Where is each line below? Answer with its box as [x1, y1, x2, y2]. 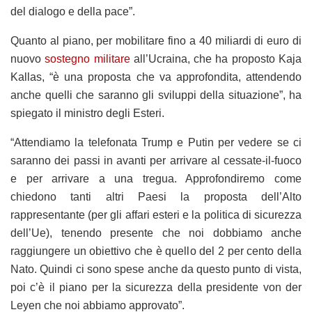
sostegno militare [45, 52, 130, 65]
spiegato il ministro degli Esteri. [10, 107, 164, 119]
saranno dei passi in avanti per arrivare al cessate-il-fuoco [10, 154, 302, 166]
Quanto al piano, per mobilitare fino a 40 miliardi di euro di [10, 34, 302, 47]
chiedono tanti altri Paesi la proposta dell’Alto [10, 190, 302, 203]
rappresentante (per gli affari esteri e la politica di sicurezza [10, 208, 302, 221]
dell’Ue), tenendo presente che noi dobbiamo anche [10, 226, 302, 239]
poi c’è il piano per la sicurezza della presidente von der [10, 281, 302, 293]
